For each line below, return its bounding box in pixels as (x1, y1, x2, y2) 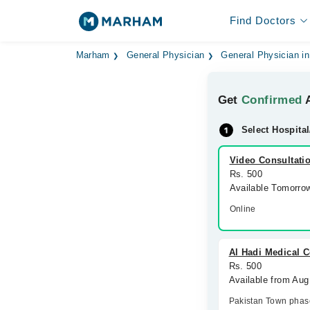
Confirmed (241, 93, 302, 107)
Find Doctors (229, 15, 296, 26)
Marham (75, 51, 110, 60)
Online (229, 204, 256, 214)
